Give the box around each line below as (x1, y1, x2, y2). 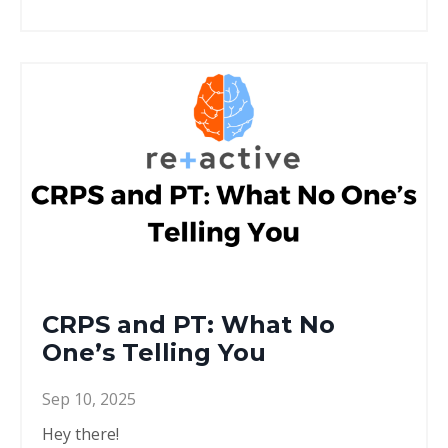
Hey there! (42, 423, 123, 446)
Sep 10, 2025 (42, 388, 136, 411)
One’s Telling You (42, 338, 266, 368)
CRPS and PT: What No (42, 310, 335, 340)
